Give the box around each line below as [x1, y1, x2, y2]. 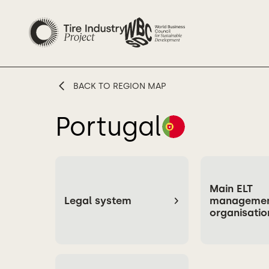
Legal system [64, 194, 131, 207]
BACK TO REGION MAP [73, 80, 166, 91]
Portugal [55, 111, 162, 142]
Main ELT [209, 182, 253, 195]
